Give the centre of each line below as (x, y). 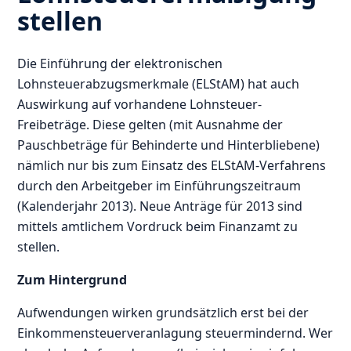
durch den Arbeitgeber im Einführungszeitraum (159, 186)
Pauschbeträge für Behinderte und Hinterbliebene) (169, 145)
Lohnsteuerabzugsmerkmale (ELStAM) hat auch (159, 84)
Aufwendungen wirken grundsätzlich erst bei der (163, 313)
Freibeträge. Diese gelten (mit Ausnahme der (150, 125)
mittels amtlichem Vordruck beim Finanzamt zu (158, 227)
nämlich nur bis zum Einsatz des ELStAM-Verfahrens (172, 166)
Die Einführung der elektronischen (120, 64)
